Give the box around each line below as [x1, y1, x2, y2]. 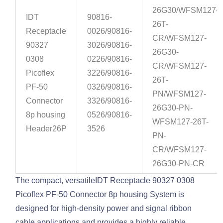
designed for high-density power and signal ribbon [15, 204, 192, 213]
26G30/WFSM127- [152, 6, 219, 15]
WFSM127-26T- [152, 117, 209, 126]
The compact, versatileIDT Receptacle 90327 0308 [15, 176, 195, 185]
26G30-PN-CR [152, 159, 205, 168]
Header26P [26, 124, 67, 133]
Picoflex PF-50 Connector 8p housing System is [15, 190, 185, 199]
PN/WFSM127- [152, 90, 207, 99]
